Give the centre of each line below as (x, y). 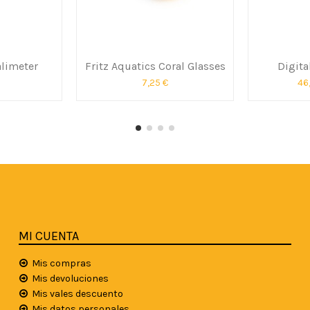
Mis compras (62, 263)
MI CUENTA (49, 236)
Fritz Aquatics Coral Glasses (155, 66)
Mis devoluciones (71, 278)
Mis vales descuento (78, 293)
